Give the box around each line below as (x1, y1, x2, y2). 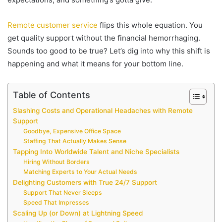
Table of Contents (13, 90, 90, 101)
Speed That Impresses (23, 199, 90, 207)
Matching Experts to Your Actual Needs (23, 168, 138, 176)
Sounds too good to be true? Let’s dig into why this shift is (7, 46, 210, 56)
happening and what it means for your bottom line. (7, 59, 183, 69)
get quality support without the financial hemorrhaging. (7, 33, 200, 43)
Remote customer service (7, 20, 98, 30)
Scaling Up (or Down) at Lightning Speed (13, 209, 143, 218)
